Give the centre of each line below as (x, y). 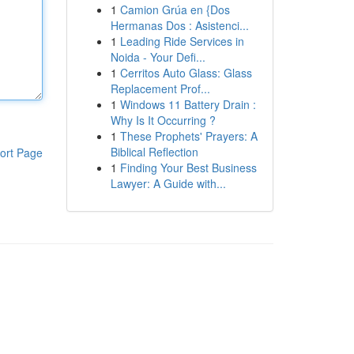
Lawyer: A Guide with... (168, 183)
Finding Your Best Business (188, 168)
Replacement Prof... (160, 88)
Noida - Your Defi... (158, 57)
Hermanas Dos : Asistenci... (179, 25)
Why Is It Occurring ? (163, 120)
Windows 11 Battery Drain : (188, 104)
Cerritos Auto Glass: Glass (186, 73)
